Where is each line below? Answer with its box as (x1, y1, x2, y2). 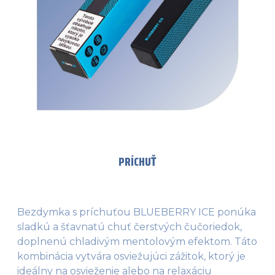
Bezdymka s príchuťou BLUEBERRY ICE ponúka (17, 206, 256, 218)
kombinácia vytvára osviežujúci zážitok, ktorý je (17, 250, 246, 262)
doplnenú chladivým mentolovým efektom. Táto (17, 235, 257, 247)
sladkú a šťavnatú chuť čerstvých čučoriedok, (17, 220, 242, 233)
